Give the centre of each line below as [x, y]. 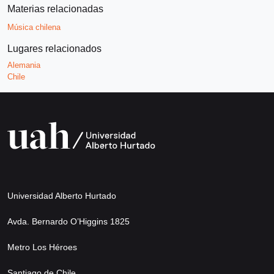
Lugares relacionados [54, 48]
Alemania [24, 65]
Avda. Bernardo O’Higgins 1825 [68, 221]
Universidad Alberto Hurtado [62, 195]
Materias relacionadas [55, 9]
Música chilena [34, 27]
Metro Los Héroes [42, 247]
